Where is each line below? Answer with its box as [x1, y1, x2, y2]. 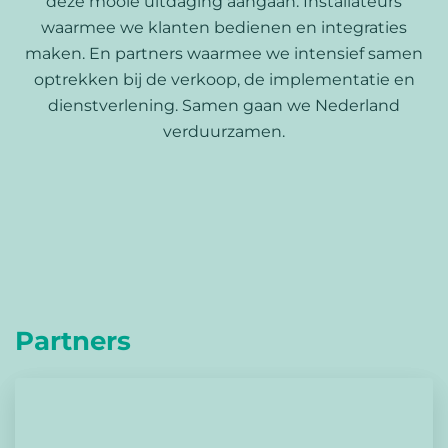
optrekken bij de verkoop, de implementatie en [33, 70, 415, 89]
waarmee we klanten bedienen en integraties [41, 18, 407, 37]
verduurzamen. [163, 122, 285, 141]
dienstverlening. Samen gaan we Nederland [48, 96, 400, 115]
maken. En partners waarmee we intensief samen [25, 44, 423, 63]
